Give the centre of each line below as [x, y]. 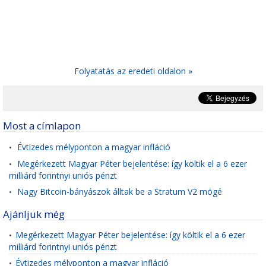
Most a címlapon [42, 126]
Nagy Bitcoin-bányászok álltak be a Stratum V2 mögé [120, 191]
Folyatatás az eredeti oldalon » [133, 71]
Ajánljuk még [34, 214]
